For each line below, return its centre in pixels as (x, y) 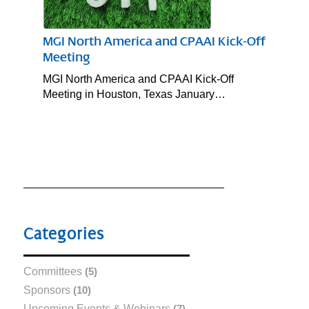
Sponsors (47, 290)
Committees (52, 271)
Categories (63, 235)
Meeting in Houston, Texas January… (134, 94)
